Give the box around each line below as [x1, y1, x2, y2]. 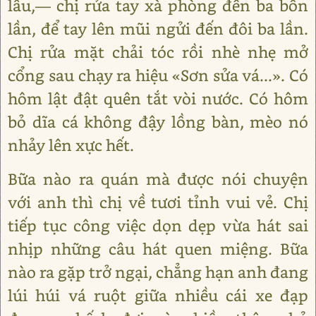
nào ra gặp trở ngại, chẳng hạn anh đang [8, 262, 308, 282]
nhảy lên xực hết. [8, 135, 134, 155]
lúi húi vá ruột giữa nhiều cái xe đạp [8, 285, 308, 305]
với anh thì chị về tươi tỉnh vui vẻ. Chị [8, 192, 308, 212]
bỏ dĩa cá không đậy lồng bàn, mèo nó [8, 111, 308, 132]
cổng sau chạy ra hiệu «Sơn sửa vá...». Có [8, 65, 308, 85]
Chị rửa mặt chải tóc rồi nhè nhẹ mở [8, 42, 308, 62]
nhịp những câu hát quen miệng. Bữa [8, 238, 308, 259]
